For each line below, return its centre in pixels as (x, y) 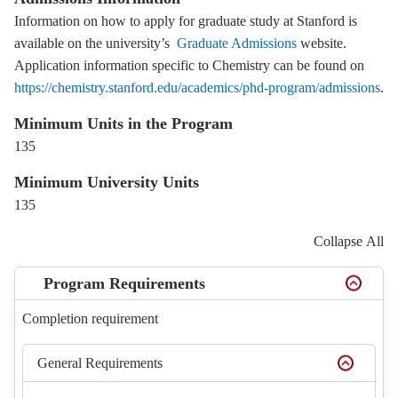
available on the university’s (96, 43)
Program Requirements (124, 283)
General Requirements (100, 363)
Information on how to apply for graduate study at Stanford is (186, 21)
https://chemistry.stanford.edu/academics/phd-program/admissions (197, 88)
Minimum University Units (107, 182)
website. (322, 43)
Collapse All (349, 241)
